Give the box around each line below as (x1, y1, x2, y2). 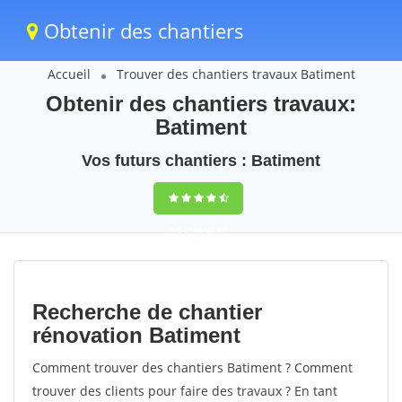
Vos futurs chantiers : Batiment (82, 152, 320, 170)
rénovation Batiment (32, 323, 240, 347)
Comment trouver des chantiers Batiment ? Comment (32, 359, 353, 376)
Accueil (47, 66, 91, 83)
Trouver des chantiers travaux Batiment (116, 66, 355, 83)
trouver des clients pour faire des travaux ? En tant (32, 382, 337, 399)
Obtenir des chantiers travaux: (46, 92, 356, 116)
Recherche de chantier (32, 300, 262, 324)
